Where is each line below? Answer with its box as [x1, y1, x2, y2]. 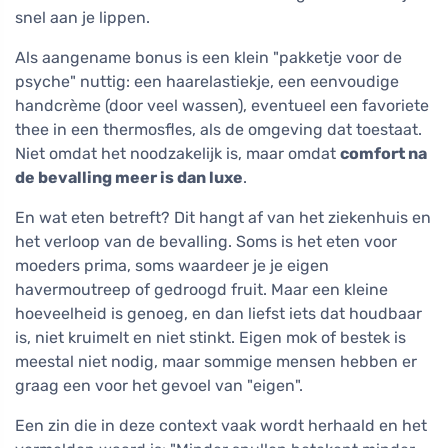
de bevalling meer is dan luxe [15, 168, 243, 188]
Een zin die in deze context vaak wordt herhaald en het [15, 416, 427, 436]
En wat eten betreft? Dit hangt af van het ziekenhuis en [15, 208, 431, 228]
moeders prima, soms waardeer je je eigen [15, 256, 329, 276]
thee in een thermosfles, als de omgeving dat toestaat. [15, 120, 422, 140]
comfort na [340, 144, 427, 164]
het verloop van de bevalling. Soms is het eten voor [15, 232, 397, 252]
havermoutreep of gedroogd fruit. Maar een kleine [15, 280, 388, 300]
